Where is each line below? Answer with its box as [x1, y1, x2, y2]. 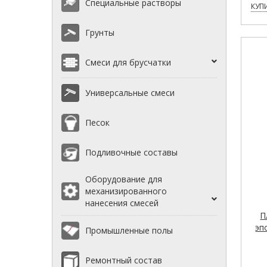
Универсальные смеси [85, 87, 175, 99]
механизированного [85, 185, 167, 197]
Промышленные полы [85, 225, 173, 237]
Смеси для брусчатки [85, 57, 171, 69]
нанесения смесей [85, 197, 159, 209]
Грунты [85, 27, 114, 39]
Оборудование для [85, 173, 162, 185]
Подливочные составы [85, 147, 178, 159]
